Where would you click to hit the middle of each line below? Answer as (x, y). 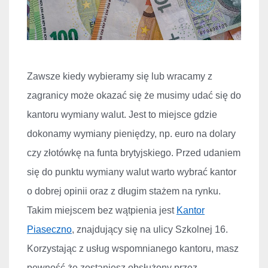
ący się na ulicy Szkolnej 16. (168, 230)
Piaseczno (49, 230)
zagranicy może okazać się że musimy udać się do (134, 96)
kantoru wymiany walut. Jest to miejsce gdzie (122, 115)
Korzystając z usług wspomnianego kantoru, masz (133, 249)
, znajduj (90, 230)
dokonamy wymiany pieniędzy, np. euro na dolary (131, 134)
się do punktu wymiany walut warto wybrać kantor (132, 172)
